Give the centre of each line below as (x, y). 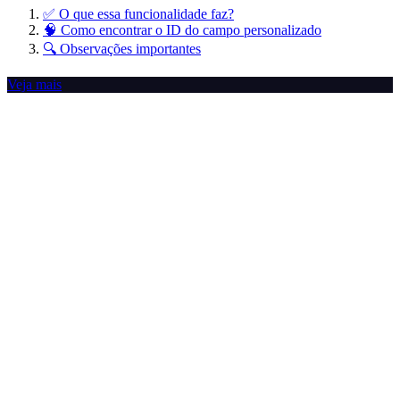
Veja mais (34, 85)
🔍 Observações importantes (122, 49)
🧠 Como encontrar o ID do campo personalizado (182, 30)
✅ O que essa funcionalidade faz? (138, 14)
